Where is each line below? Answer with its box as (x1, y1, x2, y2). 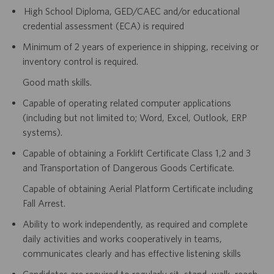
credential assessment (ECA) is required (22, 20, 184, 31)
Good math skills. (22, 76, 92, 87)
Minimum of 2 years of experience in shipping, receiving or (22, 40, 259, 52)
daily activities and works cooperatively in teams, (22, 232, 222, 244)
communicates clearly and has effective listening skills (22, 247, 241, 259)
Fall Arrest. (22, 197, 65, 209)
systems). (22, 126, 62, 138)
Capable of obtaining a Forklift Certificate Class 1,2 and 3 (22, 147, 251, 158)
